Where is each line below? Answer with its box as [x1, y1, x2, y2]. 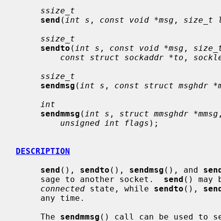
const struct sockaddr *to [60, 52, 184, 62]
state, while [85, 184, 154, 193]
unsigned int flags [60, 118, 149, 128]
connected [40, 184, 85, 193]
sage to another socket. [40, 174, 164, 184]
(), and [164, 165, 203, 175]
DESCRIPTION [16, 146, 70, 156]
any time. [16, 193, 40, 203]
